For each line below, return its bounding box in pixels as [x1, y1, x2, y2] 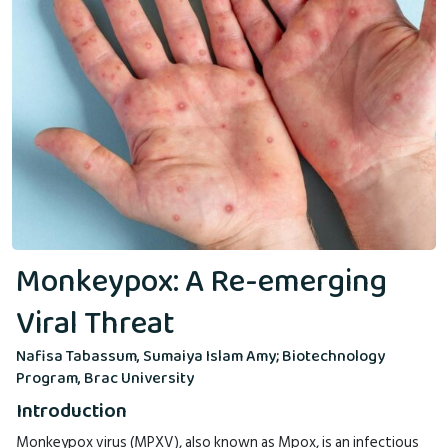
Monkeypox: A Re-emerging [16, 256, 387, 311]
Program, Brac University [16, 365, 194, 393]
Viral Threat [16, 298, 175, 353]
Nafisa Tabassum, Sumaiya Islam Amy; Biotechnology [16, 343, 385, 371]
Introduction [16, 395, 127, 430]
